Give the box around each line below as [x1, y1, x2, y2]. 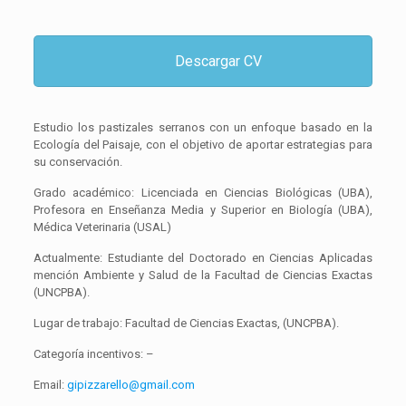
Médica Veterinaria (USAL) [33, 219, 171, 234]
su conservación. [33, 154, 122, 169]
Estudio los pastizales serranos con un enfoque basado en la [33, 120, 373, 134]
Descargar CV [171, 52, 262, 70]
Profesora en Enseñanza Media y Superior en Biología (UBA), [33, 202, 373, 217]
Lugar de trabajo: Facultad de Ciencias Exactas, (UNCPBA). [33, 315, 339, 330]
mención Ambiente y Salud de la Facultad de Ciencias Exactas [33, 267, 373, 282]
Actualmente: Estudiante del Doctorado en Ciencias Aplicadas [33, 250, 373, 265]
